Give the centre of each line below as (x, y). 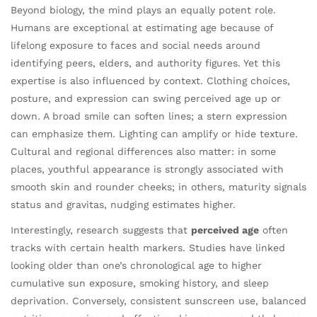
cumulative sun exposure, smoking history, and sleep (140, 283)
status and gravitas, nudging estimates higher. (123, 204)
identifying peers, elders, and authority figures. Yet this (145, 63)
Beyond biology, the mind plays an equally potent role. (143, 10)
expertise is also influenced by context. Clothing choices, (150, 80)
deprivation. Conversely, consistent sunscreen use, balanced (158, 301)
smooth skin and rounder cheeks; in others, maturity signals (158, 186)
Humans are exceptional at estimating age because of (142, 27)
